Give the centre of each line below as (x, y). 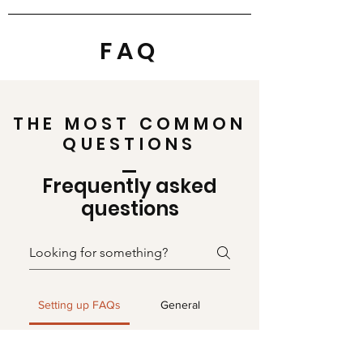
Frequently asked (130, 186)
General (180, 305)
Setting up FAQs (79, 305)
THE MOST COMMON (130, 124)
